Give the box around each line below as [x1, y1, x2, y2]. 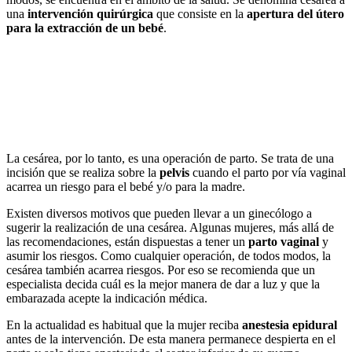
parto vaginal [248, 234, 319, 248]
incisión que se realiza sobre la [6, 165, 159, 179]
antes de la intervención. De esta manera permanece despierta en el [6, 332, 335, 346]
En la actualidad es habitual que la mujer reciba [6, 317, 242, 332]
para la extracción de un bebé [6, 20, 163, 35]
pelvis [159, 165, 189, 179]
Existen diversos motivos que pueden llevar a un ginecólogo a [6, 206, 312, 220]
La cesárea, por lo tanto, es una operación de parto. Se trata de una [6, 151, 334, 165]
